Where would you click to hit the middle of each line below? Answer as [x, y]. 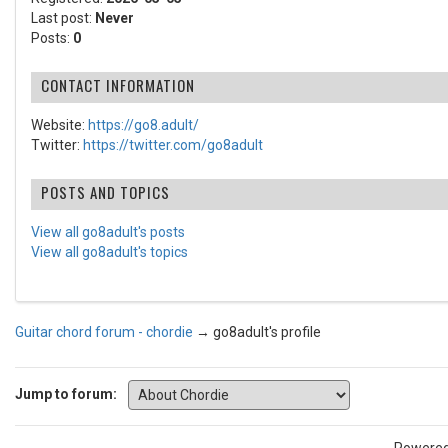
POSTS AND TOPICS [105, 192]
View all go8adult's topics [109, 252]
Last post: [63, 18]
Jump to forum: [66, 393]
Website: [59, 125]
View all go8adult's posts [108, 232]
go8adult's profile [267, 332]
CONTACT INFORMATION [118, 85]
